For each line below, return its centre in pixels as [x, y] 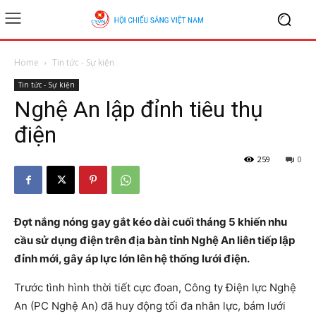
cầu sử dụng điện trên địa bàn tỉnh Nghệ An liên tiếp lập [154, 240]
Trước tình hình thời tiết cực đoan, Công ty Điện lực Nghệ [155, 287]
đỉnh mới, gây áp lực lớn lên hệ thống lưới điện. [132, 259]
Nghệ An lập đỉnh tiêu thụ [139, 109]
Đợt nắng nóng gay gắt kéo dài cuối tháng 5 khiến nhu [151, 222]
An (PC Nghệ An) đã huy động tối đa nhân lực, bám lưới [150, 306]
